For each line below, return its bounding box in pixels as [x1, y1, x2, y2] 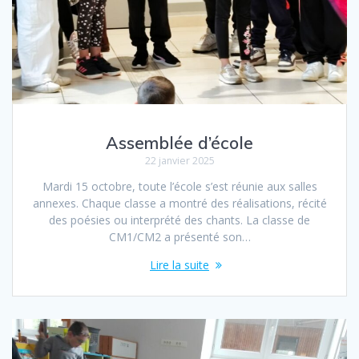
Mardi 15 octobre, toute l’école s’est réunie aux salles [42, 178, 317, 194]
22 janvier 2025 [144, 153, 215, 167]
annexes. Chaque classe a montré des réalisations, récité [32, 195, 327, 211]
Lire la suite [150, 256, 209, 272]
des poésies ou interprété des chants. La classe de [49, 212, 310, 228]
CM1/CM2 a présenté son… [108, 228, 251, 244]
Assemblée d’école [106, 131, 253, 153]
